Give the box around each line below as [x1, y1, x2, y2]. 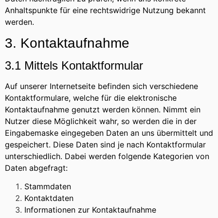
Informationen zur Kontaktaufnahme [24, 205, 156, 215]
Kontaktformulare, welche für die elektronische [5, 92, 177, 103]
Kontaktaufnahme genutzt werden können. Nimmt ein [5, 104, 200, 114]
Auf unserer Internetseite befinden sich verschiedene [5, 81, 198, 91]
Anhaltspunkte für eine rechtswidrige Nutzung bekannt [5, 5, 206, 16]
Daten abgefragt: [5, 163, 68, 173]
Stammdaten [24, 182, 71, 192]
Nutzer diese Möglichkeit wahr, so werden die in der [5, 116, 197, 126]
